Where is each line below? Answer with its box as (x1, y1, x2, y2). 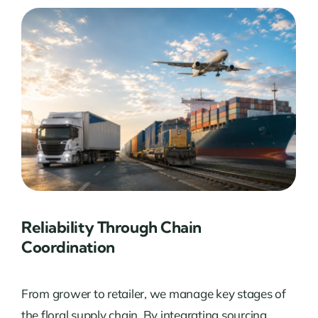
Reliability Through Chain (21, 216, 202, 237)
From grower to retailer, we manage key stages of (21, 285, 286, 301)
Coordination (21, 236, 115, 257)
